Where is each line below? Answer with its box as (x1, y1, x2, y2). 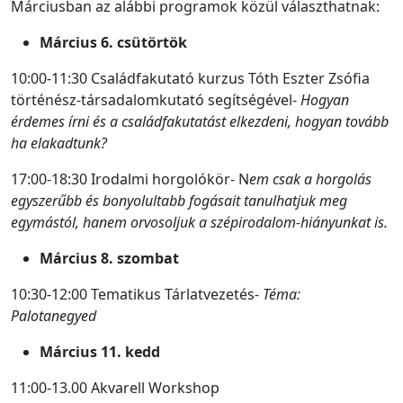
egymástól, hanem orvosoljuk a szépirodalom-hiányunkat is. (11, 211, 388, 232)
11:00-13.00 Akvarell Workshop (11, 377, 219, 398)
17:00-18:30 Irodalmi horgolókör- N (11, 168, 249, 189)
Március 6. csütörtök (40, 31, 187, 52)
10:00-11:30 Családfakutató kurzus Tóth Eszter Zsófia (11, 67, 370, 88)
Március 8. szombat (40, 247, 179, 268)
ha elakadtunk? (11, 132, 107, 153)
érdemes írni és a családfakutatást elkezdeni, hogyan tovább (11, 111, 389, 131)
